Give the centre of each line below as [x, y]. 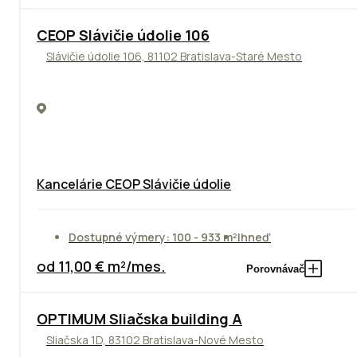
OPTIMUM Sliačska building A [139, 319]
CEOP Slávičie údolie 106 [123, 35]
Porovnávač [275, 269]
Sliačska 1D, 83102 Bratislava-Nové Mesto [155, 340]
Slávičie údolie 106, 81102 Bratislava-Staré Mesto [174, 56]
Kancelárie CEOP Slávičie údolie [134, 184]
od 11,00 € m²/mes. [101, 266]
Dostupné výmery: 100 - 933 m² [153, 237]
